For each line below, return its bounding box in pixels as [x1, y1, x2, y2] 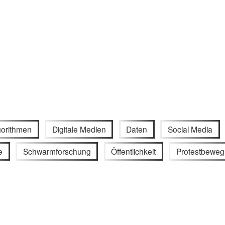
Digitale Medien [52, 123, 106, 135]
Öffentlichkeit [111, 146, 156, 157]
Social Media [168, 123, 213, 135]
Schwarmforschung [23, 146, 91, 157]
